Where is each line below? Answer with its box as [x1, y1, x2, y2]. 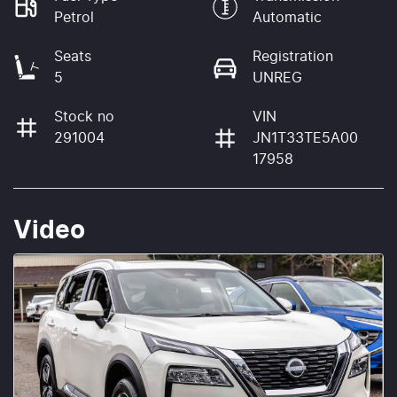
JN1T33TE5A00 [253, 130, 358, 145]
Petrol [54, 10, 94, 25]
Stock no [54, 109, 114, 124]
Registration [253, 49, 333, 64]
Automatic [253, 10, 322, 25]
